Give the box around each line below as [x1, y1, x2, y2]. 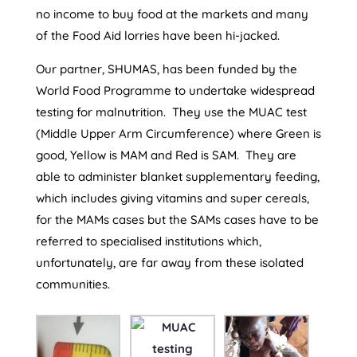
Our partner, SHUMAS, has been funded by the [35, 61, 297, 76]
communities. [35, 276, 110, 292]
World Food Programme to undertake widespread [35, 82, 315, 98]
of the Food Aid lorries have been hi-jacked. [35, 27, 280, 43]
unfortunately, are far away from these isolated [35, 254, 304, 270]
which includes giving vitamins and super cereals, [35, 190, 309, 206]
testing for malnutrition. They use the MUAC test [35, 104, 307, 120]
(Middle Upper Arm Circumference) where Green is [35, 125, 321, 141]
